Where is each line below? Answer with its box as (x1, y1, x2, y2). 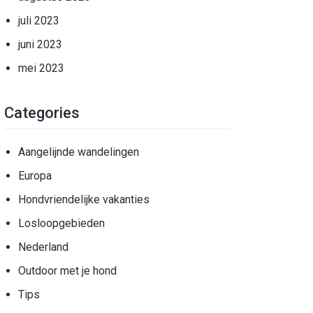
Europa (18, 169, 52, 182)
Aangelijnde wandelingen (18, 145, 139, 159)
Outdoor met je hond (18, 264, 117, 277)
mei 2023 (18, 61, 64, 75)
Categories (4, 104, 80, 122)
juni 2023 (18, 38, 62, 51)
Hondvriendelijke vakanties (18, 193, 150, 206)
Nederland (18, 240, 68, 254)
